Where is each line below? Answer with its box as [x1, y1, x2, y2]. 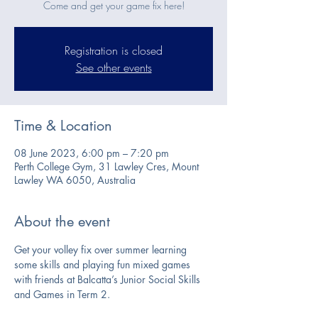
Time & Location [14, 116, 112, 136]
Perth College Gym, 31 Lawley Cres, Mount [14, 160, 199, 174]
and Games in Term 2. [14, 287, 110, 302]
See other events [75, 60, 152, 76]
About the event [14, 212, 110, 231]
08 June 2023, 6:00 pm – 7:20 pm [14, 146, 169, 160]
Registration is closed [65, 43, 163, 59]
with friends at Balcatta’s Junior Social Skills [14, 273, 203, 287]
